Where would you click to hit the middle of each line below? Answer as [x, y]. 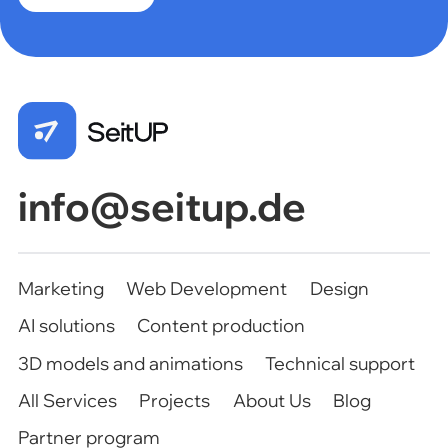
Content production [221, 326]
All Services [67, 400]
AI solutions [66, 326]
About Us [271, 400]
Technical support [340, 363]
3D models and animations [130, 363]
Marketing [60, 289]
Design [339, 289]
